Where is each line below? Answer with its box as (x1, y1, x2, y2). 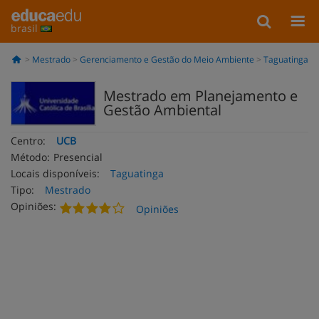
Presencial (53, 150, 103, 164)
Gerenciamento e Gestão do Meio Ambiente (79, 53, 254, 66)
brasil (11, 21, 41, 35)
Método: (11, 150, 50, 164)
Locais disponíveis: (11, 167, 100, 180)
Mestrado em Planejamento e (103, 86, 298, 105)
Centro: (11, 134, 46, 147)
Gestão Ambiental (103, 100, 221, 120)
